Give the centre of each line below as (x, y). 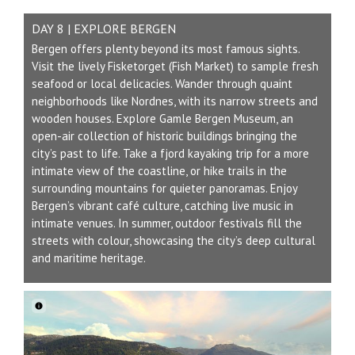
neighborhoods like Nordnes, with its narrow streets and (175, 101)
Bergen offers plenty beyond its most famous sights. (166, 49)
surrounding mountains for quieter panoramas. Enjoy (164, 189)
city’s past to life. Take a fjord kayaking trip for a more (170, 154)
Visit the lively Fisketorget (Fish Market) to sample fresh (175, 67)
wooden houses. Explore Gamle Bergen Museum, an (162, 119)
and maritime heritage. (89, 258)
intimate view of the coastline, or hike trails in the (159, 171)
